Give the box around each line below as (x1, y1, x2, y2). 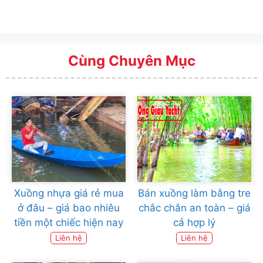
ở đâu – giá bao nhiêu (18, 201, 120, 214)
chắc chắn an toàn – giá (138, 201, 251, 214)
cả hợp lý (173, 216, 215, 228)
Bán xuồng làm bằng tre (138, 187, 251, 199)
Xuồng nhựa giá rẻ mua (14, 187, 124, 199)
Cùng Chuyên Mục (68, 52, 195, 70)
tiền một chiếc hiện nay (14, 216, 123, 228)
